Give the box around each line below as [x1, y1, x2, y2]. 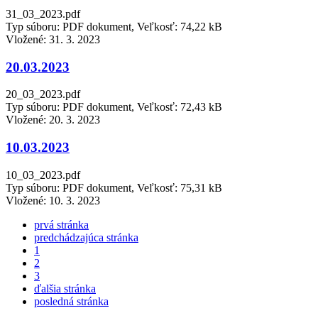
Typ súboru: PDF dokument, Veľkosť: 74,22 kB [6, 20, 222, 33]
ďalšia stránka [34, 282, 96, 295]
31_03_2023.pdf [6, 7, 80, 20]
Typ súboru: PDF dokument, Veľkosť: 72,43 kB [6, 101, 222, 114]
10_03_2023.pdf [6, 168, 80, 181]
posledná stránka [34, 295, 109, 307]
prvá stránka [34, 218, 89, 231]
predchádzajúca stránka [34, 231, 138, 243]
